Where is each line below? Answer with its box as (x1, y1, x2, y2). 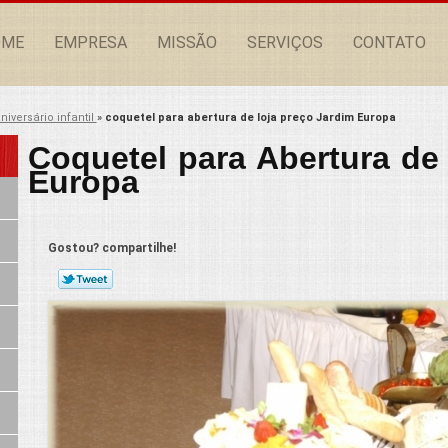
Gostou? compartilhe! (47, 241, 176, 256)
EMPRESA (54, 33, 127, 52)
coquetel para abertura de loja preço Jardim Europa (104, 110, 396, 124)
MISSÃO (157, 33, 217, 52)
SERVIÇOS (247, 33, 323, 52)
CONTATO (353, 33, 426, 52)
